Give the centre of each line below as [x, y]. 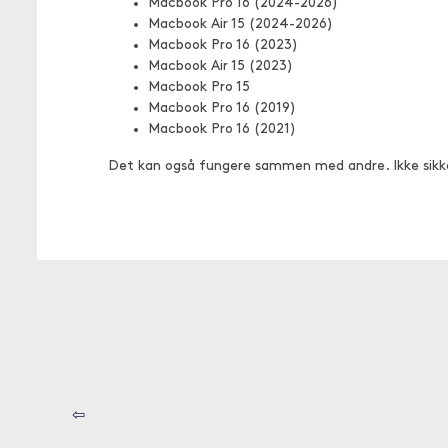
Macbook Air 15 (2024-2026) [240, 24]
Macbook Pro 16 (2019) [222, 108]
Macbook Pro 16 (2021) [222, 129]
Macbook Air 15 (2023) [220, 66]
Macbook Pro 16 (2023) [223, 45]
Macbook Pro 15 [199, 87]
